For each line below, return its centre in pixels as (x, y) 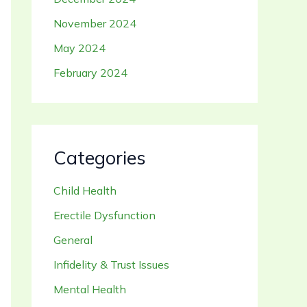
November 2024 (95, 24)
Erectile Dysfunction (105, 215)
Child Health (85, 190)
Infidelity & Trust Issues (111, 264)
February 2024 (90, 73)
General (73, 240)
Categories (100, 158)
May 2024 (79, 48)
